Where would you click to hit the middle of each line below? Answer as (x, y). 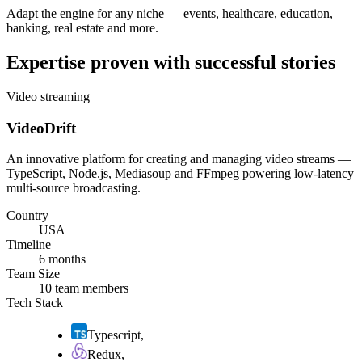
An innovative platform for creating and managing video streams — (179, 159)
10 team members (84, 288)
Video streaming (48, 96)
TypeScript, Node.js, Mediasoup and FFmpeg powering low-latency (180, 174)
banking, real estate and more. (82, 28)
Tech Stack (35, 303)
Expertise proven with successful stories (171, 62)
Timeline (29, 245)
